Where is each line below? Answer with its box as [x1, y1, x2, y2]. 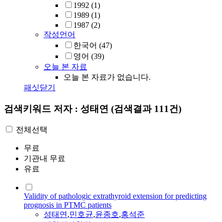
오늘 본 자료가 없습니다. [63, 73, 151, 81]
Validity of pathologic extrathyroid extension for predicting [24, 192, 207, 201]
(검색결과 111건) [111, 103, 181, 114]
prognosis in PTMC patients [24, 201, 111, 210]
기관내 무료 [24, 154, 65, 163]
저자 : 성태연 [54, 103, 111, 114]
